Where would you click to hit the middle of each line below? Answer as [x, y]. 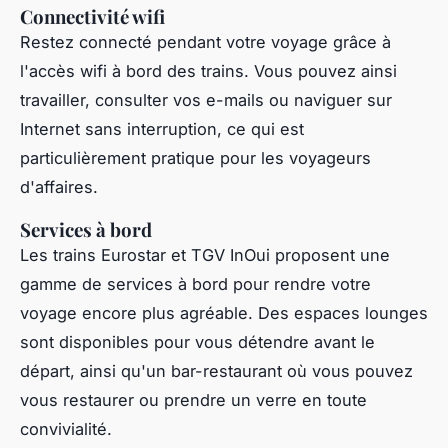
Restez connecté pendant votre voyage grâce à [205, 41]
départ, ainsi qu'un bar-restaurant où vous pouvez [216, 370]
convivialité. [66, 428]
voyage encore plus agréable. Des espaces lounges [224, 312]
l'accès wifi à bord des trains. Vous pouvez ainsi [208, 70]
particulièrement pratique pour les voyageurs [195, 157]
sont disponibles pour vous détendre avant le [197, 341]
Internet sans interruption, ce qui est [162, 128]
